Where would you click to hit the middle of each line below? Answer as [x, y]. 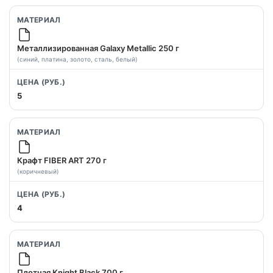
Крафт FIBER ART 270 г [62, 160]
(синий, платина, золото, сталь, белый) [77, 59]
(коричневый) [38, 171]
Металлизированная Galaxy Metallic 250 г [98, 48]
